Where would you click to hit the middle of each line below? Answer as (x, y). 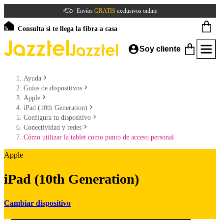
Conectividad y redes (53, 127)
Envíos (85, 11)
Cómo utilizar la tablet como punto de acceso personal (99, 137)
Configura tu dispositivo (57, 118)
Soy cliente (160, 49)
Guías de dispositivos (53, 88)
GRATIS (105, 11)
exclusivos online (136, 11)
